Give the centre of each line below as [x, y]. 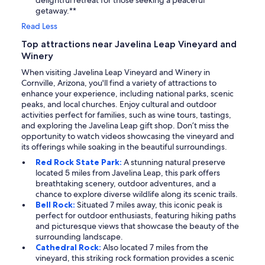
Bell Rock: [56, 205]
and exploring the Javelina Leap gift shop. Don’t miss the [125, 126]
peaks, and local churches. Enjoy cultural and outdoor [119, 104]
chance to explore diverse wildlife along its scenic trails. [137, 194]
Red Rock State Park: [80, 162]
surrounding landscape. [79, 237]
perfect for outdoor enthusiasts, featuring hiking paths [136, 216]
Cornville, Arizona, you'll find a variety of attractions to [119, 83]
